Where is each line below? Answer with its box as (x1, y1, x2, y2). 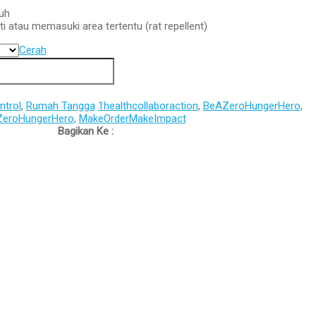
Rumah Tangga (25, 99, 95, 112)
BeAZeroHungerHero (202, 99, 300, 112)
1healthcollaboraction (97, 99, 198, 112)
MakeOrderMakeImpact (78, 112, 186, 125)
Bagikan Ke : (57, 125, 114, 138)
